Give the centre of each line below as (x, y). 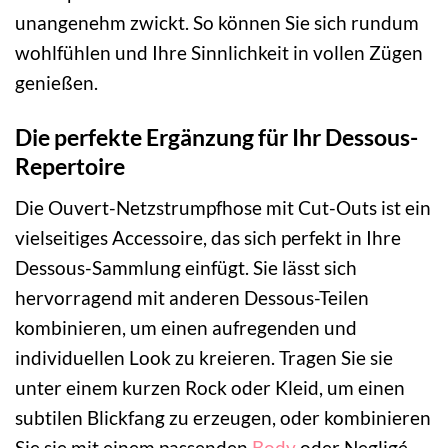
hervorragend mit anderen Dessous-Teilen (192, 297)
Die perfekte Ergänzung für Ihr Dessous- (216, 136)
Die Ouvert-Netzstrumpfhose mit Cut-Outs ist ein (223, 207)
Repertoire (70, 165)
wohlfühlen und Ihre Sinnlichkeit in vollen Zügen (219, 53)
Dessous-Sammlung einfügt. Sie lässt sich (186, 267)
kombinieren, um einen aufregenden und (186, 327)
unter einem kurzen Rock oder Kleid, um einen (210, 387)
